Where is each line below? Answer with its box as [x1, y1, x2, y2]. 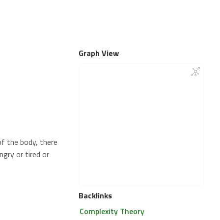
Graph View [79, 47, 119, 59]
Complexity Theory [79, 205, 144, 217]
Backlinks [79, 190, 112, 201]
